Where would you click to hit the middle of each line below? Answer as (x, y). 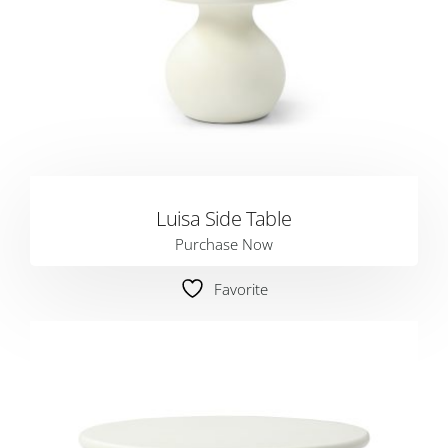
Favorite (241, 289)
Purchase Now (224, 244)
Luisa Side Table (224, 218)
